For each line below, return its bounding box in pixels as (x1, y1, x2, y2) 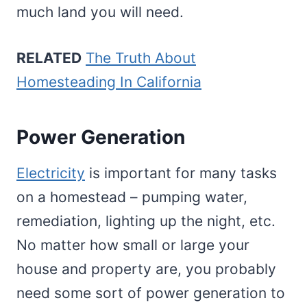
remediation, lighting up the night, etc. (16, 212, 275, 230)
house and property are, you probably (16, 260, 276, 278)
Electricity (16, 164, 85, 182)
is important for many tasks (85, 164, 277, 182)
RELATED (16, 49, 82, 67)
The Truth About (86, 49, 196, 67)
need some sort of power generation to (16, 284, 285, 302)
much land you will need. (16, 3, 184, 21)
